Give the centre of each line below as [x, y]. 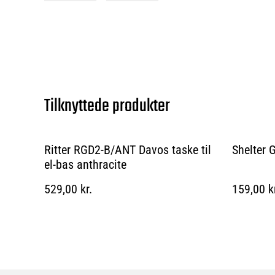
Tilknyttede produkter [107, 106]
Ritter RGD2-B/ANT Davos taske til [128, 149]
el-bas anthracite [85, 164]
